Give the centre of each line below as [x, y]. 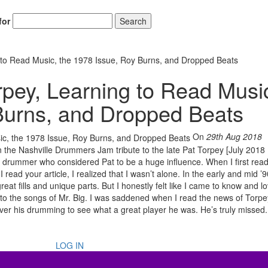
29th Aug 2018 [234, 136]
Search [133, 21]
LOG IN [69, 245]
